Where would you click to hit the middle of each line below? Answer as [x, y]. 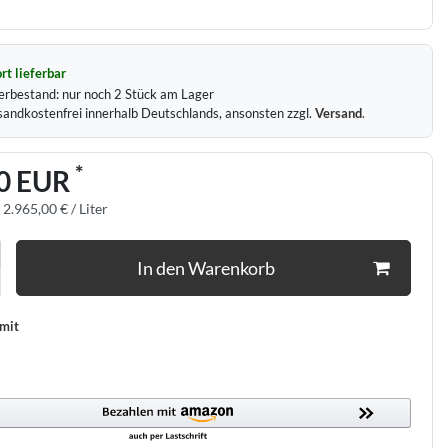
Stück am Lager [167, 93]
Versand [338, 112]
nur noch [87, 93]
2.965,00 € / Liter [55, 209]
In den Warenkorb [205, 268]
